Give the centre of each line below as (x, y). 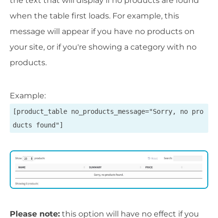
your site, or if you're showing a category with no (103, 47)
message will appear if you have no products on (102, 31)
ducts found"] (38, 125)
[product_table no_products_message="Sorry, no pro (108, 111)
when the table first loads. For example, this (94, 16)
